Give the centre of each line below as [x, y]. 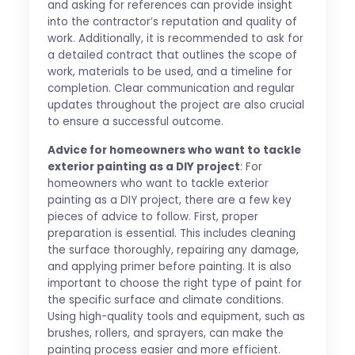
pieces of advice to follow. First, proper [153, 217]
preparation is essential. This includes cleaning [171, 234]
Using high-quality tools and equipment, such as [176, 317]
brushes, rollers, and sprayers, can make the [165, 334]
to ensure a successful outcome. [135, 122]
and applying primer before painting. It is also [169, 267]
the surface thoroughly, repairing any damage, [173, 250]
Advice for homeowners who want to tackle [174, 151]
